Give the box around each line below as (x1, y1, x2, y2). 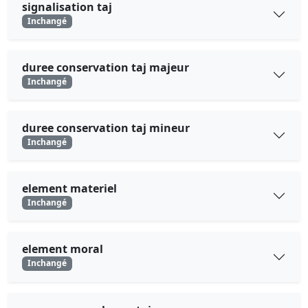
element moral (22, 241, 103, 257)
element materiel (22, 181, 117, 197)
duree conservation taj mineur (22, 120, 190, 136)
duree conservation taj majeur (22, 59, 189, 75)
